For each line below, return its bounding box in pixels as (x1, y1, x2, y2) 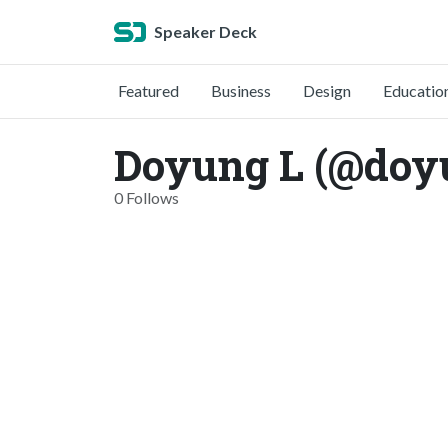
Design (303, 81, 351, 100)
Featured (118, 81, 179, 100)
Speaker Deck (154, 22, 257, 41)
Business (211, 81, 271, 100)
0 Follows (114, 188, 179, 207)
